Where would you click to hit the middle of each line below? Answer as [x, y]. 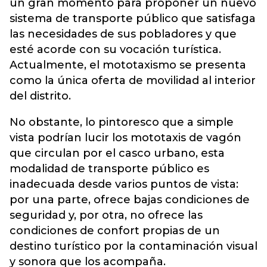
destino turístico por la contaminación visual [133, 246]
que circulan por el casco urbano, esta [117, 153]
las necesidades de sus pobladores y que [123, 34]
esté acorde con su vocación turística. [115, 49]
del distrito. [40, 96]
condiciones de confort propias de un [115, 230]
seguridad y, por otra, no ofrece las [106, 215]
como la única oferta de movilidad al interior [133, 80]
